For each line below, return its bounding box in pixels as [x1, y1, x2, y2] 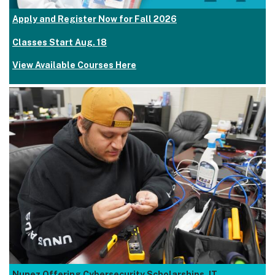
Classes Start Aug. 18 [12, 37, 107, 47]
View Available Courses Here [12, 60, 136, 71]
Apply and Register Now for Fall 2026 [12, 14, 177, 25]
